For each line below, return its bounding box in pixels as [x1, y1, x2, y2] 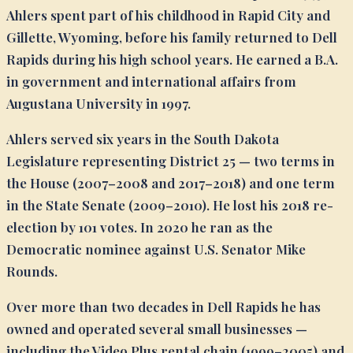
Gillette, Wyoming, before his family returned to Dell [6, 28, 337, 46]
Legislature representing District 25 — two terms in [6, 151, 335, 169]
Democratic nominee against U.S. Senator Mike [6, 240, 306, 258]
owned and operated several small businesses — [6, 319, 307, 337]
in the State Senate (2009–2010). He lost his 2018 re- [6, 195, 333, 214]
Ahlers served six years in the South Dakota [6, 129, 279, 147]
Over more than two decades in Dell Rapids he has [6, 297, 321, 315]
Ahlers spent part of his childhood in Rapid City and [6, 6, 330, 24]
